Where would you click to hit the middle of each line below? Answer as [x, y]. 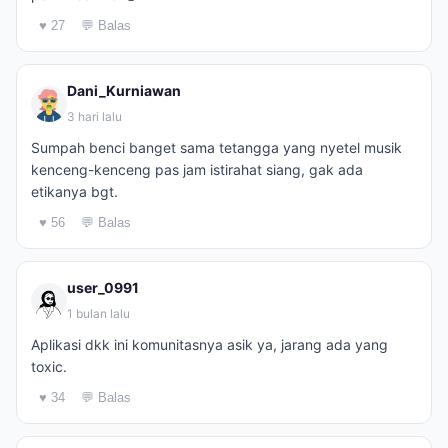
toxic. [49, 366]
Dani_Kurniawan [124, 90]
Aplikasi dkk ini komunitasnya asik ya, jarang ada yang [209, 344]
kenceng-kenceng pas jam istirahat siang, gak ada [197, 169]
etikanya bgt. [74, 191]
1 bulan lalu [98, 313]
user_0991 [103, 287]
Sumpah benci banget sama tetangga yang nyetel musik [216, 147]
